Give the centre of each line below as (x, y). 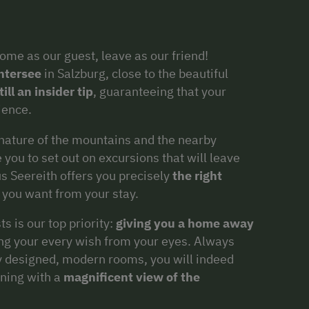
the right (197, 175)
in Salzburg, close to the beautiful (135, 73)
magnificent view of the (130, 277)
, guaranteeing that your (160, 91)
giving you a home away (185, 223)
